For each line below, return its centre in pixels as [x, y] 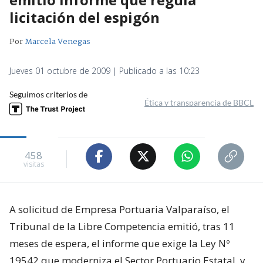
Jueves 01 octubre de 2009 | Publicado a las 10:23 [104, 70]
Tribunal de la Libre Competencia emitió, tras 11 [122, 226]
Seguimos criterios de [48, 94]
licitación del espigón [85, 17]
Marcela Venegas [58, 41]
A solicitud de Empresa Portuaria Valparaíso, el [119, 209]
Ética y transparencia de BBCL [199, 102]
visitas [33, 164]
